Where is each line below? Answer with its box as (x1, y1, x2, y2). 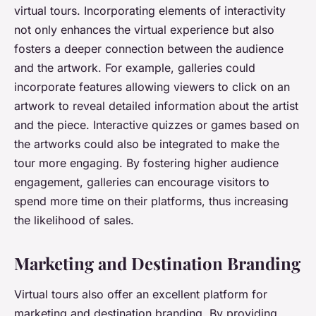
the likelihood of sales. (14, 213, 134, 228)
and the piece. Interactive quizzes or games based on (14, 118, 299, 133)
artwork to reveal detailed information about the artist (14, 99, 298, 114)
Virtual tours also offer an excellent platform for (14, 287, 267, 302)
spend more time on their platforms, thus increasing (14, 194, 288, 209)
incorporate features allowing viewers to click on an (14, 80, 290, 95)
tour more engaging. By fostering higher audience (14, 156, 279, 171)
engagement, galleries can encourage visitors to (14, 175, 269, 190)
